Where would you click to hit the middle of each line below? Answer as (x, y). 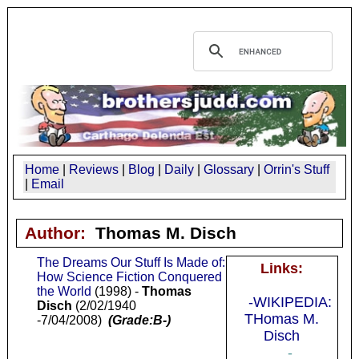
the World (64, 291)
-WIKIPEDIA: (290, 302)
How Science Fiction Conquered (129, 276)
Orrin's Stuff (296, 169)
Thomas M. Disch (165, 232)
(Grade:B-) (139, 320)
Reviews (94, 169)
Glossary (229, 169)
